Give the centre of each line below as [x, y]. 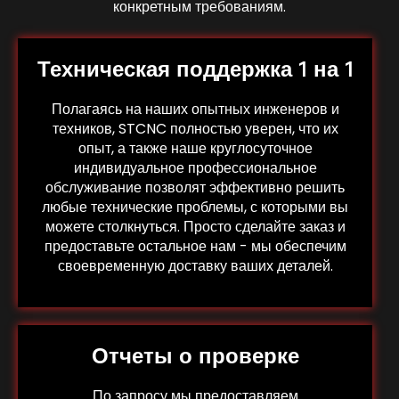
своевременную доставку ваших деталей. [195, 266]
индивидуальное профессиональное [195, 168]
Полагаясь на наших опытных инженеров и [195, 110]
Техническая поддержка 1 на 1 [195, 69]
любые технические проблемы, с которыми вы [195, 208]
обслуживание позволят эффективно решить [195, 188]
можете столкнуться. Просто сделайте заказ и [195, 227]
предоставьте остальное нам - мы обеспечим [195, 247]
